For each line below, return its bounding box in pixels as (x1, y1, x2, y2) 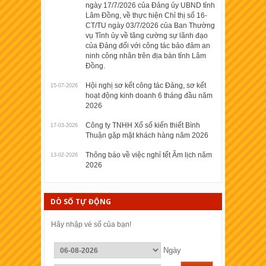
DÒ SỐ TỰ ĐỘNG (50, 197, 111, 207)
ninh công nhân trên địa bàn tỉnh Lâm (85, 52, 206, 61)
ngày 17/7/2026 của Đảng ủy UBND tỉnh (85, 1, 215, 10)
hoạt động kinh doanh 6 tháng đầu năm (85, 91, 213, 100)
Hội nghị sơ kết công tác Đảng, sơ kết (85, 81, 206, 90)
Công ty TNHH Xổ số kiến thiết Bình (85, 121, 200, 130)
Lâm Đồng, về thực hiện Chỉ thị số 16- (85, 11, 207, 20)
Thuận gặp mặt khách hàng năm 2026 (85, 131, 208, 140)
